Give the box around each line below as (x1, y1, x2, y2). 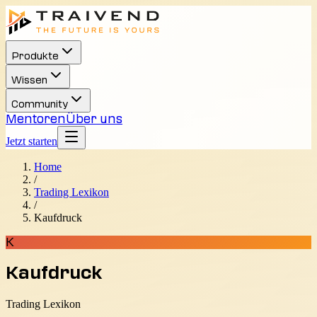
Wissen (11, 76, 47, 85)
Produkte (11, 52, 59, 61)
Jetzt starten (6, 135, 57, 147)
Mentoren (6, 113, 66, 125)
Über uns (66, 113, 122, 125)
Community (11, 100, 68, 109)
